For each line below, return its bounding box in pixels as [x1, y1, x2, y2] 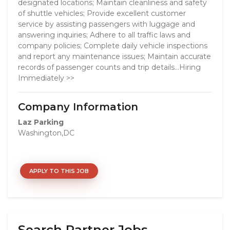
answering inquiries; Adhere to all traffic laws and [18, 30, 190, 40]
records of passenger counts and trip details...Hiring [18, 63, 201, 72]
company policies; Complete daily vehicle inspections [18, 41, 207, 50]
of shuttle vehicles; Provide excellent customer [18, 9, 186, 18]
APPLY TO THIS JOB [29, 167, 89, 175]
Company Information [18, 101, 138, 113]
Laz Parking [18, 118, 64, 127]
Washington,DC [18, 128, 74, 138]
